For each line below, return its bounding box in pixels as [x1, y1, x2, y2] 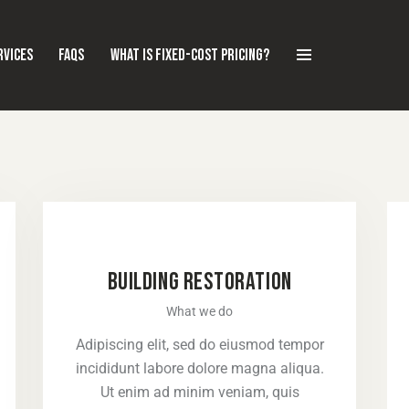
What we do [166, 304, 234, 320]
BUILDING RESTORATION [107, 267, 292, 297]
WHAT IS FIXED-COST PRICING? [110, 45, 270, 65]
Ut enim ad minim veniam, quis [100, 383, 299, 402]
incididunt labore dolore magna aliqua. [75, 360, 324, 378]
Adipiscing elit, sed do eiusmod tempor [75, 336, 324, 354]
